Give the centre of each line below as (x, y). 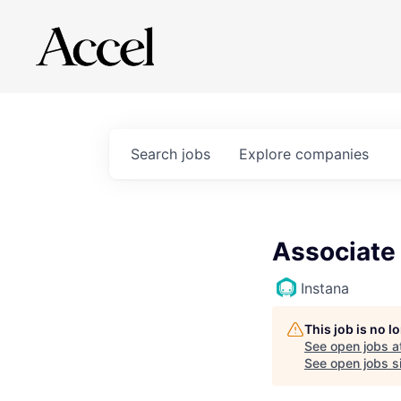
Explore (267, 154)
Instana (325, 288)
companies (332, 154)
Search (156, 154)
